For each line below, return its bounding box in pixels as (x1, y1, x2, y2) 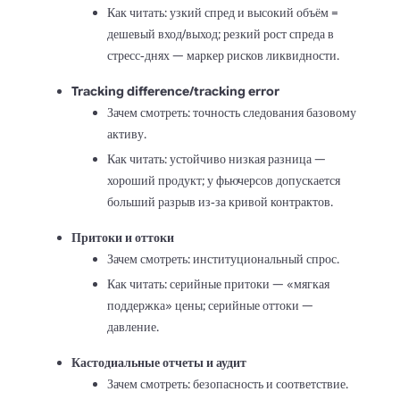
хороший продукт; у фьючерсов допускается (107, 171, 340, 188)
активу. (107, 125, 146, 142)
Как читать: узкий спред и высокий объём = (107, 4, 338, 21)
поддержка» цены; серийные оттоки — (107, 296, 313, 313)
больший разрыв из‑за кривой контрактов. (107, 193, 333, 210)
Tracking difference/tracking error (71, 82, 279, 99)
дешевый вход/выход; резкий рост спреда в (107, 25, 334, 42)
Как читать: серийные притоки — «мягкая (107, 275, 329, 292)
